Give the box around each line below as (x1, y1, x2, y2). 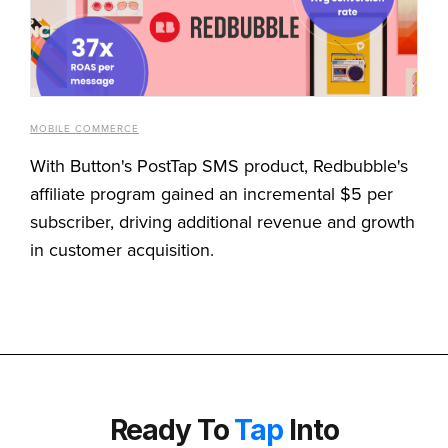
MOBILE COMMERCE (30, 121, 139, 136)
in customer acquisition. (30, 237, 214, 263)
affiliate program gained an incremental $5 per (30, 181, 393, 207)
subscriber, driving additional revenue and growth (30, 209, 415, 235)
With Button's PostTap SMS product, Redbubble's (30, 153, 408, 179)
